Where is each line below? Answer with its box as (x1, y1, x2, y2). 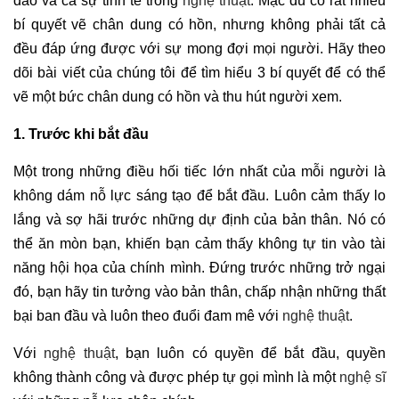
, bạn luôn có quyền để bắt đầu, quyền (114, 346, 387, 361)
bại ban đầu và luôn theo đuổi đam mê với (13, 308, 279, 323)
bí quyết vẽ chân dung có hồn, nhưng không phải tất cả (13, 17, 386, 32)
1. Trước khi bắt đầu (13, 126, 149, 142)
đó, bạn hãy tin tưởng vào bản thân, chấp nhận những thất (13, 284, 386, 299)
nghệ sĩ (339, 370, 386, 385)
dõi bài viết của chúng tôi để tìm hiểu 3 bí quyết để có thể (13, 65, 386, 80)
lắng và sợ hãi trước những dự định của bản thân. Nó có (13, 212, 386, 227)
